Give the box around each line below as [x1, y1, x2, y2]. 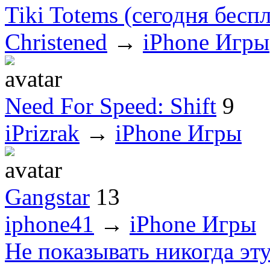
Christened [5, 28, 107, 55]
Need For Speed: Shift [5, 92, 216, 119]
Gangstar [5, 183, 90, 210]
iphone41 [5, 210, 94, 237]
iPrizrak [5, 119, 80, 146]
